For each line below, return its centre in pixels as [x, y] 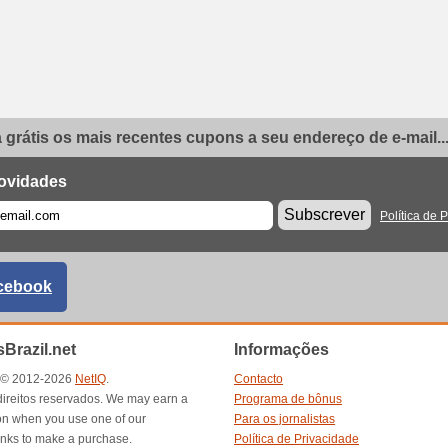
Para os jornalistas [284, 419]
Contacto [258, 379]
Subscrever [324, 214]
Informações [281, 349]
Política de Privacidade [296, 439]
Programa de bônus [288, 399]
